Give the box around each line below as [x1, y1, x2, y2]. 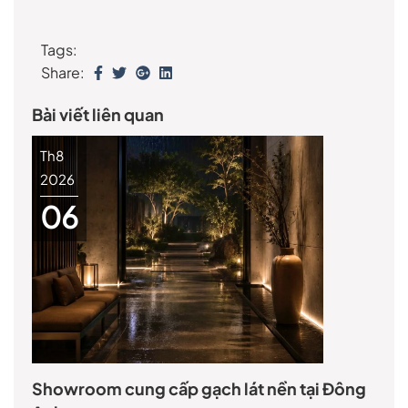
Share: [41, 63, 85, 83]
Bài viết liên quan [32, 104, 164, 126]
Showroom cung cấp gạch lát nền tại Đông [32, 378, 366, 400]
